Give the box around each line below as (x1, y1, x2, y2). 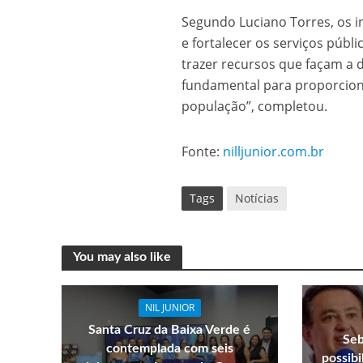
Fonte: (181, 143, 224, 161)
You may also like (72, 250, 171, 264)
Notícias (235, 190, 280, 207)
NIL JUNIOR (144, 301, 194, 315)
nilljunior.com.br (223, 143, 325, 161)
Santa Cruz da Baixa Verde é (88, 323, 251, 337)
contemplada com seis (105, 342, 233, 356)
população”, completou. (181, 97, 328, 116)
